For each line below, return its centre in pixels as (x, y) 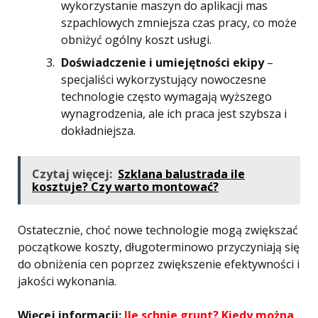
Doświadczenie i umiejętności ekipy (163, 62)
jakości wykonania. (67, 281)
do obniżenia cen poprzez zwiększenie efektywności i (159, 264)
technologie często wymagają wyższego (166, 97)
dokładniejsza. (98, 131)
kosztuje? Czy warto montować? (125, 187)
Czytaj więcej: (72, 174)
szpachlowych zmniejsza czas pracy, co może (179, 23)
